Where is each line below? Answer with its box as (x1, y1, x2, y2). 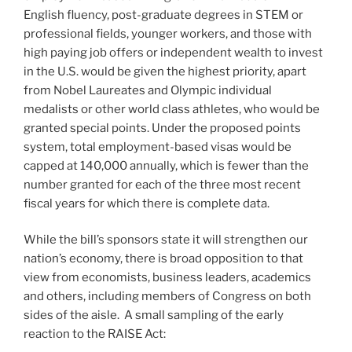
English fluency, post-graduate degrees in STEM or (24, 7, 303, 22)
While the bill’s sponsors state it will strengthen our (24, 233, 308, 247)
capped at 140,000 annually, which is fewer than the (24, 158, 309, 173)
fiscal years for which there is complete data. (24, 196, 269, 211)
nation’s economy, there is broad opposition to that (24, 251, 303, 266)
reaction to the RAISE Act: (24, 327, 166, 342)
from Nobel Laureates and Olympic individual (24, 82, 272, 97)
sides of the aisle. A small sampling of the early (24, 308, 284, 323)
